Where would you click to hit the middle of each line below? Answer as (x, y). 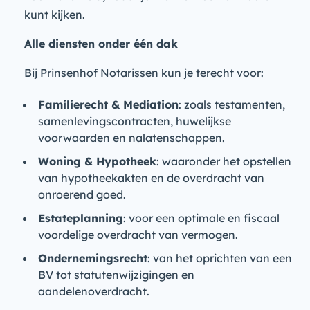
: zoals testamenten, (232, 104)
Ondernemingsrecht (93, 258)
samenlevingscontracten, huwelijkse (135, 121)
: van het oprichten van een (220, 258)
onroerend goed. (82, 194)
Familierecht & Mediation (108, 104)
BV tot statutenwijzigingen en (116, 275)
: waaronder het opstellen (224, 161)
